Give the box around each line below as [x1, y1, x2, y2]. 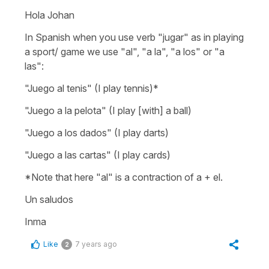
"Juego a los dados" [25, 127, 112, 139]
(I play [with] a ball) [109, 104, 192, 116]
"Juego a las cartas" [25, 149, 111, 161]
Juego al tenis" [28, 82, 92, 94]
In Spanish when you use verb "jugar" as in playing [25, 31, 244, 43]
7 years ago [75, 240, 117, 249]
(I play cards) [113, 149, 171, 161]
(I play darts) [114, 127, 169, 139]
